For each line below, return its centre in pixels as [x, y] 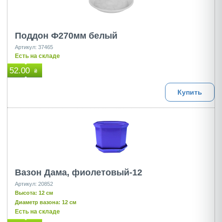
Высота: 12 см [34, 193]
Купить [190, 92]
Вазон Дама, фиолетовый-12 [79, 172]
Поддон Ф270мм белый [66, 36]
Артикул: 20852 [34, 184]
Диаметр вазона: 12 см [46, 202]
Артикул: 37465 [34, 47]
